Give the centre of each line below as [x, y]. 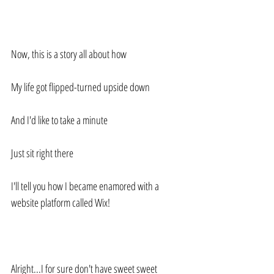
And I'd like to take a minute [59, 120]
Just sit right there [42, 153]
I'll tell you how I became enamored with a [86, 186]
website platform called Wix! [61, 203]
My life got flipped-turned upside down [80, 87]
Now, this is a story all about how [69, 54]
